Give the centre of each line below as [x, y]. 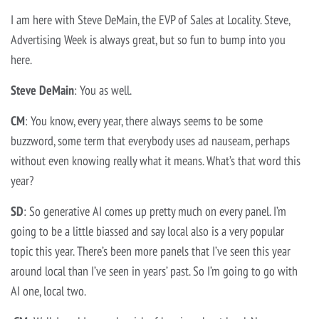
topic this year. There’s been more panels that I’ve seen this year [151, 251]
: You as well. [103, 90]
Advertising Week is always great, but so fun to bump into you [148, 40]
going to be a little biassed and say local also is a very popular [147, 231]
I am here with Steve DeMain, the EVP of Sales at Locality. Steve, [150, 20]
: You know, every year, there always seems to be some [144, 121]
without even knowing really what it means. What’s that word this [156, 161]
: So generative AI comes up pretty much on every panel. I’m [155, 211]
